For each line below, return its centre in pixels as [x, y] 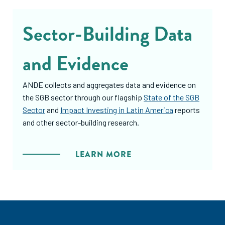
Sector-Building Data [107, 34]
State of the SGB [172, 97]
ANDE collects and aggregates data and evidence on [109, 85]
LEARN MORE [103, 154]
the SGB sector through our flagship [83, 97]
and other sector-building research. [81, 122]
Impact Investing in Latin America [117, 110]
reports [187, 110]
